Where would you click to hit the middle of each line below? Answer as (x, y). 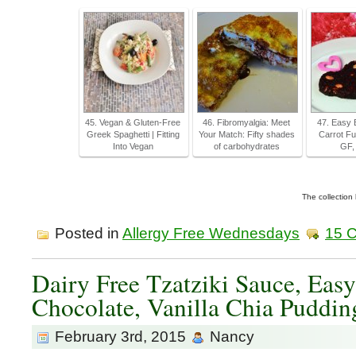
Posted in (87, 233)
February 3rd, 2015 (120, 337)
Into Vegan (133, 146)
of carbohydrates (246, 146)
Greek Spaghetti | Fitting (133, 134)
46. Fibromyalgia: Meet (246, 122)
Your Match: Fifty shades (246, 134)
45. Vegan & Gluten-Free (133, 122)
